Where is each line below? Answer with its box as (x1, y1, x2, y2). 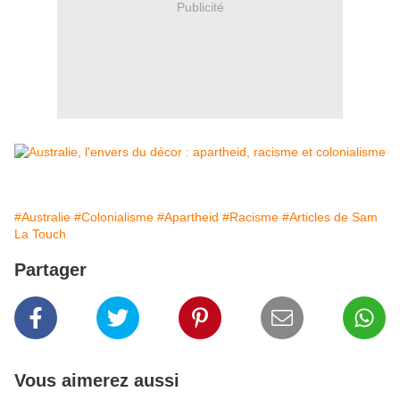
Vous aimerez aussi (14, 371, 179, 391)
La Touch (14, 227, 66, 242)
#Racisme (222, 210, 279, 225)
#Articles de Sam (282, 210, 378, 225)
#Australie (14, 210, 71, 225)
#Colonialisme (74, 210, 154, 225)
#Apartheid (157, 210, 219, 225)
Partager (14, 260, 87, 280)
